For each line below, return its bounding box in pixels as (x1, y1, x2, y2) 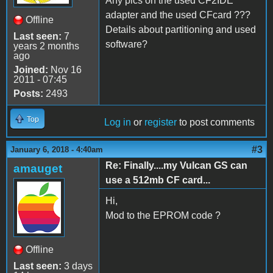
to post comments (177, 116, 255, 127)
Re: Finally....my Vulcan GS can (105, 160, 247, 171)
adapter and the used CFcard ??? (105, 9, 250, 20)
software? (105, 38, 147, 49)
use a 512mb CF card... (105, 174, 210, 185)
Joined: (13, 64, 48, 75)
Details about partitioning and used (105, 24, 256, 35)
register (144, 116, 177, 127)
